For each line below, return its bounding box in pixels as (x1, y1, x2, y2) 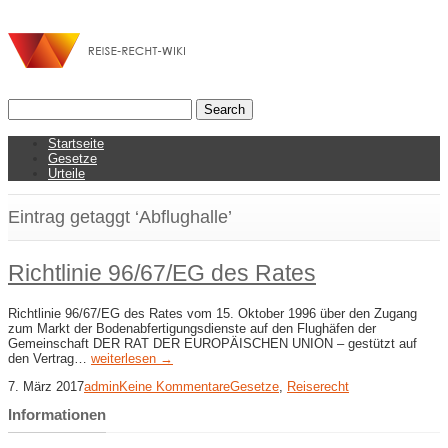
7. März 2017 (8, 379, 84, 395)
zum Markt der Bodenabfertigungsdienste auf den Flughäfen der (8, 321, 376, 337)
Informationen (8, 406, 106, 424)
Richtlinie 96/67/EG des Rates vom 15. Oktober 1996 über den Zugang (8, 306, 417, 322)
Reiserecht (287, 379, 349, 395)
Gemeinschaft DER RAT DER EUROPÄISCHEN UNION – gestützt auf (8, 336, 417, 352)
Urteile (48, 166, 85, 181)
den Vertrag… (8, 351, 91, 367)
